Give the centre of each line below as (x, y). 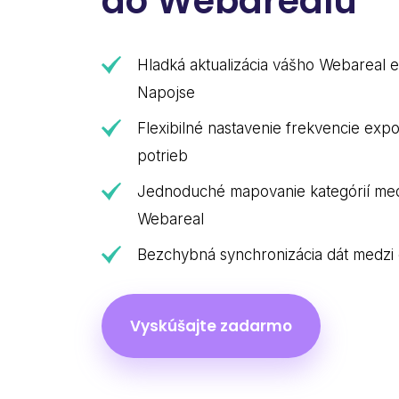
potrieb (163, 156)
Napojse (166, 93)
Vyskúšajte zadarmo (211, 326)
